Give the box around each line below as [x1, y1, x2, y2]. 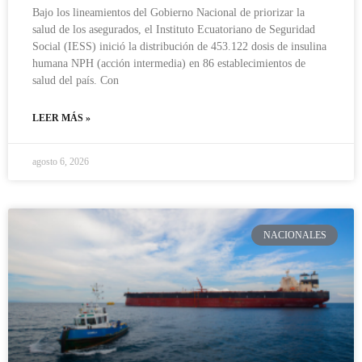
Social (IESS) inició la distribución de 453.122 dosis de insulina [32, 40, 326, 53]
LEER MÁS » [32, 112, 90, 124]
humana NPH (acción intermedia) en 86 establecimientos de [32, 57, 305, 69]
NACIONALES [263, 229, 326, 241]
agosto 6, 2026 [32, 155, 89, 167]
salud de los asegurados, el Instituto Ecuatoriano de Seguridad [32, 23, 315, 36]
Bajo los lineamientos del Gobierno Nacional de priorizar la [32, 6, 305, 19]
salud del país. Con [32, 74, 119, 86]
